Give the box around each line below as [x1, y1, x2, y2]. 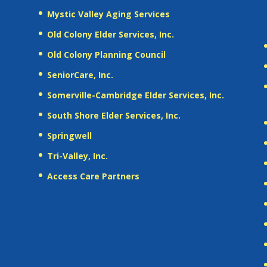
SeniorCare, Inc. [46, 69, 113, 80]
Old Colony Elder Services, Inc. [46, 28, 174, 40]
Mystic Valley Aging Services [46, 8, 170, 20]
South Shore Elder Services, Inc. [46, 109, 181, 121]
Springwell [46, 129, 92, 141]
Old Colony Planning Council [46, 48, 166, 60]
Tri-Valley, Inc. [46, 150, 108, 162]
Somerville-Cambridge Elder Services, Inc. [46, 89, 224, 101]
